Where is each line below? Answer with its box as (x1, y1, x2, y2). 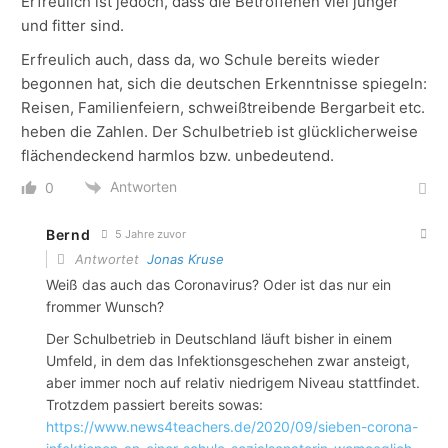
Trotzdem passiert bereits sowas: (46, 396, 263, 414)
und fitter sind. (21, 16, 124, 36)
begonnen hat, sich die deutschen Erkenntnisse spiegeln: (21, 74, 427, 94)
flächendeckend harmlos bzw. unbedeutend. (21, 146, 334, 166)
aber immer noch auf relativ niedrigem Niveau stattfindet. (46, 374, 420, 392)
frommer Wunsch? (46, 298, 164, 316)
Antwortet (71, 251, 147, 268)
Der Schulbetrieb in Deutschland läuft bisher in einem (46, 330, 392, 348)
